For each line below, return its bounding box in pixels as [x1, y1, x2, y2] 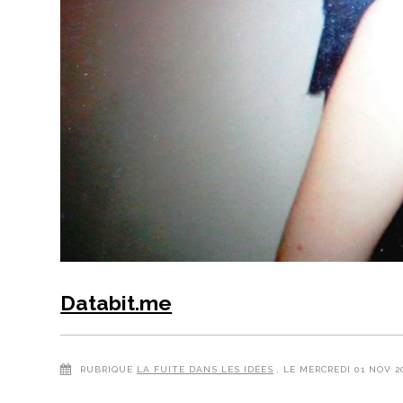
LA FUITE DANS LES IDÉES [137, 364, 274, 375]
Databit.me [60, 291, 173, 316]
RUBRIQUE [80, 364, 134, 375]
